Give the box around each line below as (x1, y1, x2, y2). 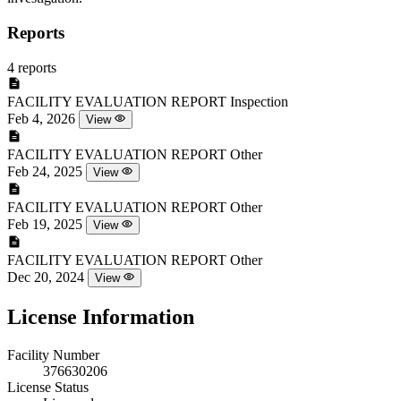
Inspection (230, 93, 288, 109)
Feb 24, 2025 (7, 163, 82, 179)
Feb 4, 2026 (7, 110, 75, 126)
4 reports (7, 59, 56, 75)
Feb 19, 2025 (7, 216, 82, 232)
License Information (7, 304, 194, 328)
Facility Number (7, 346, 99, 363)
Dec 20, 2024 (7, 269, 84, 285)
